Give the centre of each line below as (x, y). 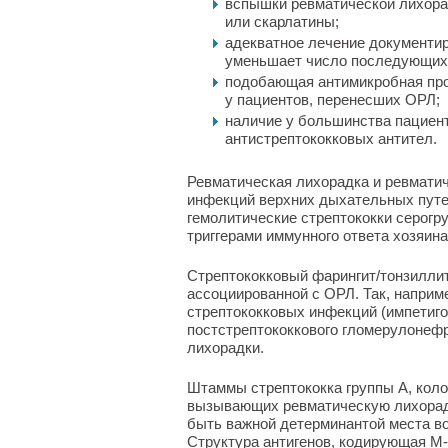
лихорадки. (225, 347)
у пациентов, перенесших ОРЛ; (332, 99)
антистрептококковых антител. (331, 138)
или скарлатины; (282, 21)
